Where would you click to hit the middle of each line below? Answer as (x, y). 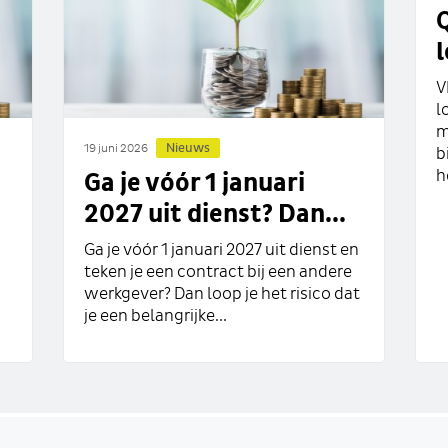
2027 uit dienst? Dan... (215, 215)
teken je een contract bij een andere (218, 273)
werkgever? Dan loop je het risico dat (222, 295)
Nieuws (188, 149)
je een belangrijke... (156, 317)
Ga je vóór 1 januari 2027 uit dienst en (222, 251)
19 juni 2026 (116, 149)
